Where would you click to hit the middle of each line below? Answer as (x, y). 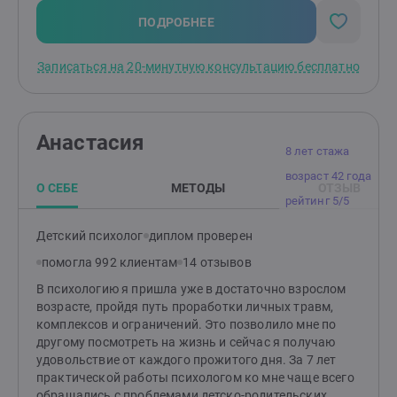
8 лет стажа (317, 151)
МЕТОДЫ (198, 188)
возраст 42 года (328, 176)
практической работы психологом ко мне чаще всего (195, 378)
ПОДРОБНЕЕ (176, 22)
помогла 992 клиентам (110, 262)
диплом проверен (200, 236)
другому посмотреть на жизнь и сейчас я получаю (186, 342)
